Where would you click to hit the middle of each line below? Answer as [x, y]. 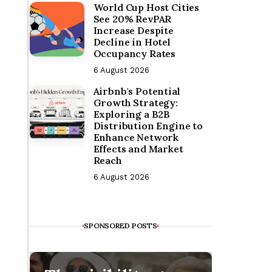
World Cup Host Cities [146, 7]
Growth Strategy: [135, 103]
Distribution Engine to [148, 126]
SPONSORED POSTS [121, 226]
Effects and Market [138, 149]
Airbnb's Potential [137, 91]
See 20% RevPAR [132, 19]
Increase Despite [133, 30]
